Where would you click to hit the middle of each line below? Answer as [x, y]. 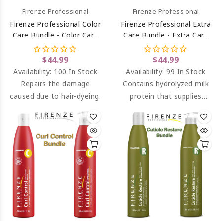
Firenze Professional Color [55, 24]
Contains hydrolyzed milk [166, 84]
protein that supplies [166, 96]
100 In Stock [75, 72]
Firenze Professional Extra [166, 24]
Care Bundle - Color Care [55, 35]
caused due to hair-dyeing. [55, 96]
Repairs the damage [55, 84]
